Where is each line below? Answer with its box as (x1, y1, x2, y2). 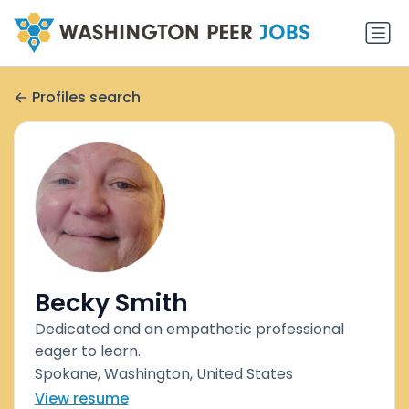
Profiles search (32, 86, 141, 108)
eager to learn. (34, 341, 141, 362)
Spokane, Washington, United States (34, 363, 293, 385)
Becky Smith (34, 286, 188, 320)
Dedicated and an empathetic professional (34, 319, 344, 341)
